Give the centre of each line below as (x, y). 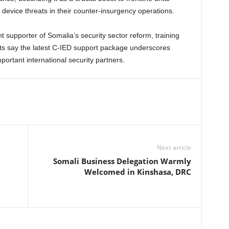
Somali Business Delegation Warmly (122, 161)
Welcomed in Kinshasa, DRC (138, 172)
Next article (174, 148)
